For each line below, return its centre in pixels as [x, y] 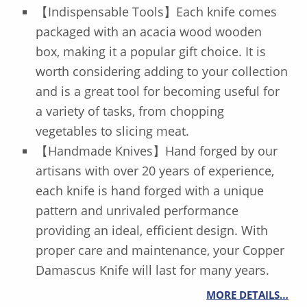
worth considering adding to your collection [161, 72]
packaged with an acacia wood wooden [148, 32]
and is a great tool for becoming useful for [157, 91]
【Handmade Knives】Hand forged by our [156, 151]
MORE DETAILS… [248, 295]
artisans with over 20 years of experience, [155, 171]
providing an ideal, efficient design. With [151, 231]
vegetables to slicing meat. [112, 131]
